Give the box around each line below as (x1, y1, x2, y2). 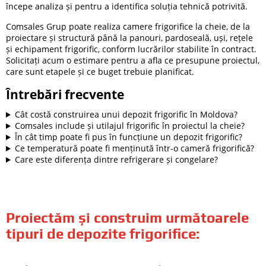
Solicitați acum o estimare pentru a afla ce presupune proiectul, (6, 55, 259, 66)
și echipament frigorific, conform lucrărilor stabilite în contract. (6, 43, 256, 55)
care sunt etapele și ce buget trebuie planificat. (6, 66, 194, 78)
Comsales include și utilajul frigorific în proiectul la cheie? (14, 120, 245, 131)
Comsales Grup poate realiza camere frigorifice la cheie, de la (6, 21, 250, 33)
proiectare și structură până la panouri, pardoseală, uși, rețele (6, 32, 253, 44)
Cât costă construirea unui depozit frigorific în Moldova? (14, 109, 237, 120)
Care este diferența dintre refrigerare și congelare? (14, 154, 218, 165)
